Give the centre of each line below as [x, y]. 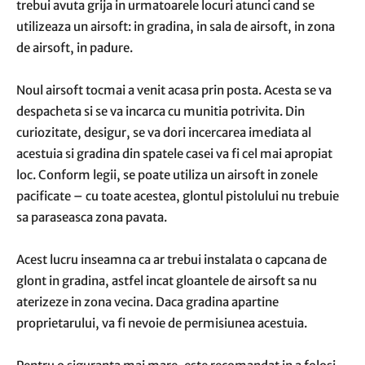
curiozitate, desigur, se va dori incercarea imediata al [164, 132]
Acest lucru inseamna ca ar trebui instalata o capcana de [172, 259]
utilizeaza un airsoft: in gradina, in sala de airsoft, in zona [176, 26]
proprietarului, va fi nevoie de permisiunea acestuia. [162, 323]
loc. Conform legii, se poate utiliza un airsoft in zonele [167, 175]
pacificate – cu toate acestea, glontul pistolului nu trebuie [178, 196]
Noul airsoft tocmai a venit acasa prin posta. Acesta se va [174, 90]
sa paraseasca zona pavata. [92, 217]
